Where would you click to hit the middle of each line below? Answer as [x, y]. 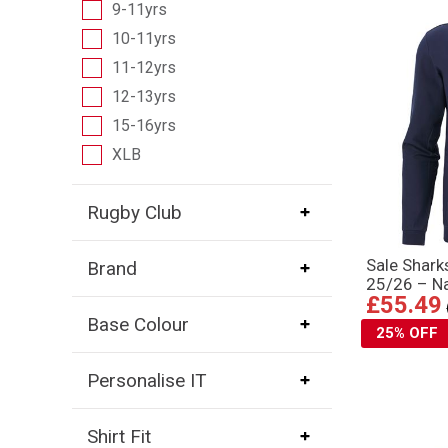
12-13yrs [143, 96]
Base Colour [137, 324]
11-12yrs [143, 67]
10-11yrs [143, 38]
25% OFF [407, 333]
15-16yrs [143, 125]
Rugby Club [134, 212]
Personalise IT [146, 380]
